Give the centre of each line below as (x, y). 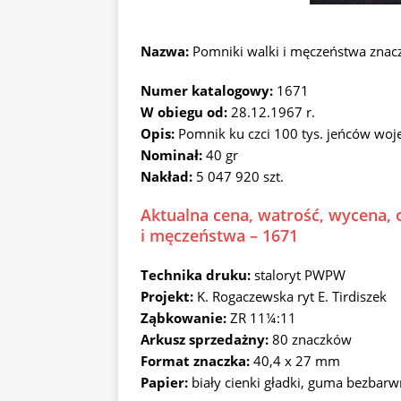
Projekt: (167, 296)
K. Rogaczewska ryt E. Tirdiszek (290, 296)
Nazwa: (165, 51)
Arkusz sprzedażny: (206, 339)
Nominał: (173, 155)
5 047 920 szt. (240, 176)
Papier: (166, 382)
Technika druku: (197, 275)
